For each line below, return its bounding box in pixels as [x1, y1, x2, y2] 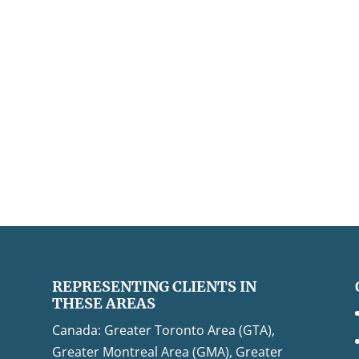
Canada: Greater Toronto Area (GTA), [51, 321, 275, 339]
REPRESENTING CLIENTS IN [51, 276, 256, 296]
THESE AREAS [51, 293, 155, 313]
